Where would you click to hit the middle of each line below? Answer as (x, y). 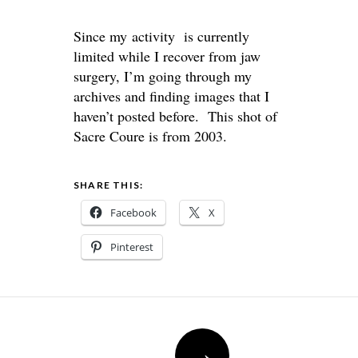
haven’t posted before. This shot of (175, 115)
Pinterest (132, 247)
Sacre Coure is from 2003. (150, 135)
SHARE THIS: (109, 185)
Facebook (133, 212)
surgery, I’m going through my (163, 76)
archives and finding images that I (171, 95)
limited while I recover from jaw (167, 56)
